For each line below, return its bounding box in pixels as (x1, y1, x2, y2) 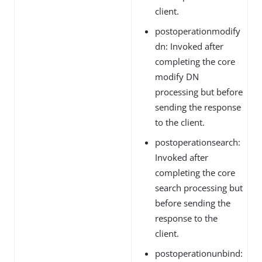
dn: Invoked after (155, 40, 223, 52)
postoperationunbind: (155, 247, 243, 259)
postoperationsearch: (155, 136, 240, 148)
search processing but (155, 181, 243, 194)
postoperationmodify (155, 25, 240, 37)
